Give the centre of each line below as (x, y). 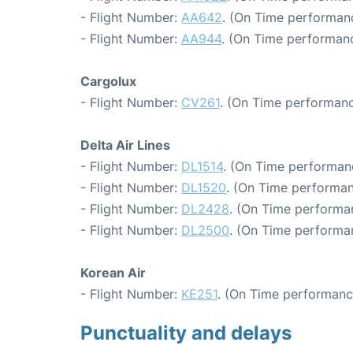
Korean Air (113, 273)
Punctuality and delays (186, 333)
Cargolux (108, 81)
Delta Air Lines (125, 145)
